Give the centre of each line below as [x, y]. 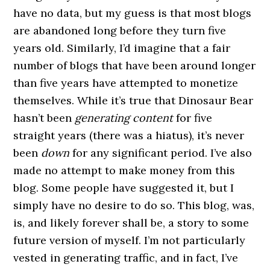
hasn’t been [44, 118]
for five [193, 118]
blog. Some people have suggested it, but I [124, 188]
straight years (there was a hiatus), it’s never [129, 135]
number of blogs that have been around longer [135, 65]
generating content [124, 118]
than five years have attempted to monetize [126, 83]
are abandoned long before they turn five [120, 30]
